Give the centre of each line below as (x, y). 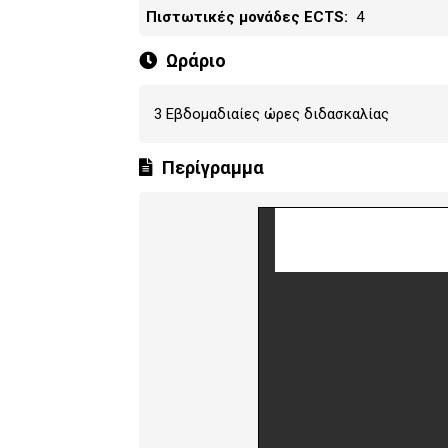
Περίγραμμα (212, 167)
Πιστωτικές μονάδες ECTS (245, 16)
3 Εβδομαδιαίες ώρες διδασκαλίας (271, 114)
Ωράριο (195, 60)
